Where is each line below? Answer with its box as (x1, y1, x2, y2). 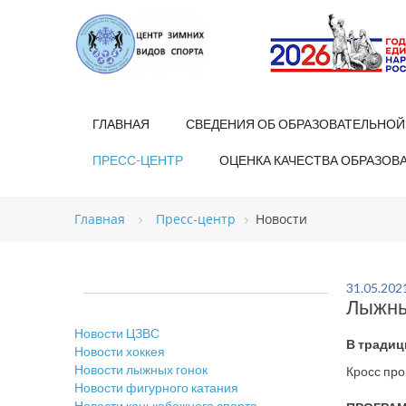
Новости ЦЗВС (74, 325, 159, 341)
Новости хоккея (74, 343, 165, 359)
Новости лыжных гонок (74, 362, 208, 377)
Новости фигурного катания (74, 380, 238, 395)
